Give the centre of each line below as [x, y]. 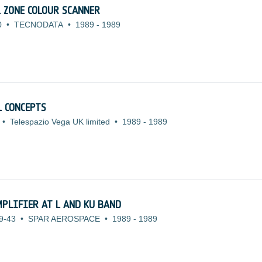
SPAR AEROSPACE [64, 219]
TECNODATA [39, 25]
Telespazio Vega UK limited [60, 122]
